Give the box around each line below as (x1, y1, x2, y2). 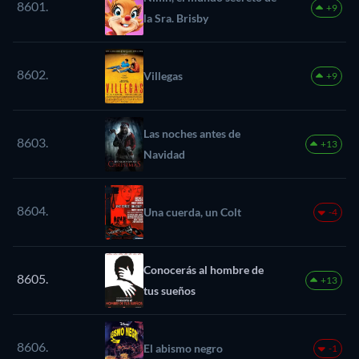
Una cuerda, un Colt (143, 205, 241, 220)
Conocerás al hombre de (143, 263, 264, 277)
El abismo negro (143, 341, 223, 356)
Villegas (143, 69, 183, 83)
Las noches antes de (143, 127, 240, 141)
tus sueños (143, 284, 196, 298)
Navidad (143, 147, 185, 162)
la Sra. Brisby (143, 11, 208, 26)
